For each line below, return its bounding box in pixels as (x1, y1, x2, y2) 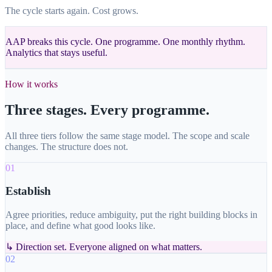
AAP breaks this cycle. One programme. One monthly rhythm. (5, 36, 245, 47)
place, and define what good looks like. (5, 220, 155, 231)
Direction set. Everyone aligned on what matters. (16, 242, 202, 253)
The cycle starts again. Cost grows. (5, 5, 138, 16)
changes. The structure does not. (5, 141, 128, 152)
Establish (5, 185, 51, 198)
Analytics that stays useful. (5, 47, 107, 58)
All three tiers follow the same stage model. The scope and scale (5, 130, 250, 141)
